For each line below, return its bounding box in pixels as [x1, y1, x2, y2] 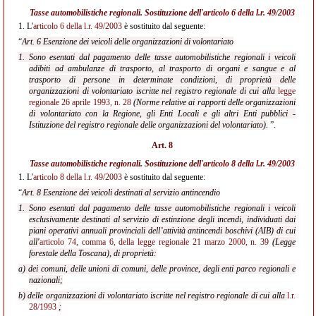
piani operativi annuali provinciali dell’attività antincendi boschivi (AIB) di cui [29, 226, 296, 236]
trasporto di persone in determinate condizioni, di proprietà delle [29, 75, 296, 85]
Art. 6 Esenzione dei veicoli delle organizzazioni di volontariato [22, 37, 233, 47]
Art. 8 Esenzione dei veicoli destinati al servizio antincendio [22, 188, 220, 197]
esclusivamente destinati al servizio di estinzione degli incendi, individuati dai [29, 214, 296, 224]
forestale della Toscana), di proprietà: [29, 248, 157, 258]
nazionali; [29, 275, 63, 285]
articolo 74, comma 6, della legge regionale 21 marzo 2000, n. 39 [39, 237, 269, 247]
